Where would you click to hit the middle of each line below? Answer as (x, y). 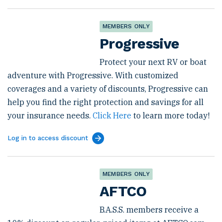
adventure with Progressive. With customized (93, 75)
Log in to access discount (48, 138)
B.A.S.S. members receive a (149, 210)
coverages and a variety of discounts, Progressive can (108, 89)
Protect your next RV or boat (153, 62)
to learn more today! (170, 115)
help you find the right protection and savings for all (106, 102)
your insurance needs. (50, 115)
